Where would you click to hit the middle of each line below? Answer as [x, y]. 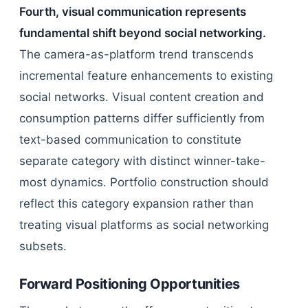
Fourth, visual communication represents [133, 12]
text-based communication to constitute [130, 140]
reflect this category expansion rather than [136, 203]
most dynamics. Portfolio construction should [144, 182]
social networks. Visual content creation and [142, 97]
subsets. [43, 246]
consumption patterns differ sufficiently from [142, 118]
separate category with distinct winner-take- [142, 161]
